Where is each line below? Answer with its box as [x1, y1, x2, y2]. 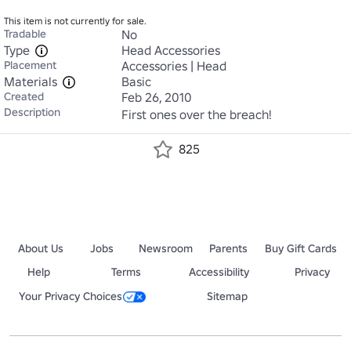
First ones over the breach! [121, 107, 272, 122]
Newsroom [138, 241, 193, 255]
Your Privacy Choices [19, 289, 122, 303]
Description [4, 105, 60, 119]
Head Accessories [121, 42, 220, 58]
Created [4, 89, 44, 103]
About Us [18, 241, 64, 255]
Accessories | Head [121, 58, 226, 74]
